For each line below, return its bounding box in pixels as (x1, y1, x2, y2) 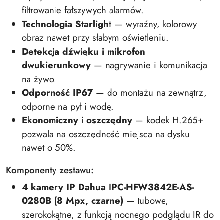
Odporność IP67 (22, 86, 93, 99)
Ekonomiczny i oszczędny (22, 113, 132, 127)
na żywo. (22, 72, 56, 85)
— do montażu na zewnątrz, (93, 86, 207, 99)
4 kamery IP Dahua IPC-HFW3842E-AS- (22, 180, 194, 193)
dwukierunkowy (22, 58, 91, 72)
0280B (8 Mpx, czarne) (22, 194, 123, 207)
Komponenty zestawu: (6, 164, 94, 177)
